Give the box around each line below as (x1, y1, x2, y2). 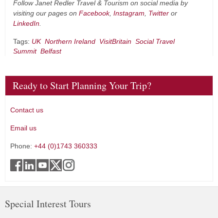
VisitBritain (99, 37, 131, 45)
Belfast (40, 47, 61, 55)
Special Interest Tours (5, 197, 91, 210)
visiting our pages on (13, 9, 79, 17)
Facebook (79, 9, 109, 17)
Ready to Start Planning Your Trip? (13, 79, 151, 92)
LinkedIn (13, 19, 39, 27)
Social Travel (135, 37, 175, 45)
